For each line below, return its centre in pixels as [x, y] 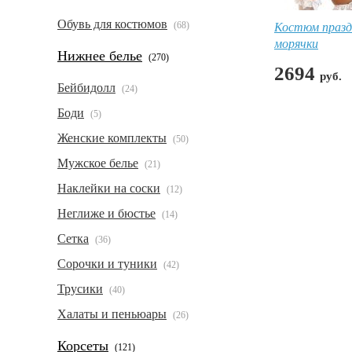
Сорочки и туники [107, 264]
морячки [296, 43]
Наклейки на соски [109, 188]
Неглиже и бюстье [106, 213]
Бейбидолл [86, 88]
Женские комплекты [112, 138]
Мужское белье [98, 163]
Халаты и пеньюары [112, 314]
